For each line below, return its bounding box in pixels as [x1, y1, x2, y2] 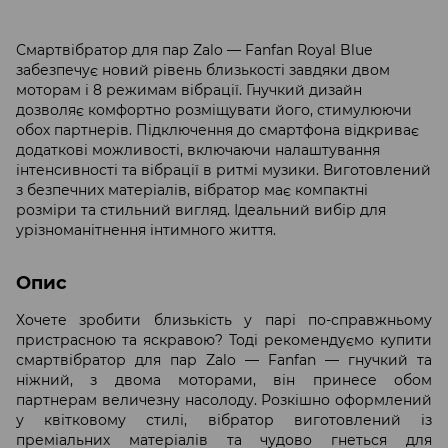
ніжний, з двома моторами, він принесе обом [16, 370, 432, 389]
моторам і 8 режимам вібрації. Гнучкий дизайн [16, 80, 362, 99]
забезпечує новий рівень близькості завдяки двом [16, 60, 390, 79]
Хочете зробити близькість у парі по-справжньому [16, 310, 432, 329]
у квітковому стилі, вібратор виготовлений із [16, 410, 432, 429]
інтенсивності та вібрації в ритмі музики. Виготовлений [16, 160, 431, 179]
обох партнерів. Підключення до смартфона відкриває [16, 120, 419, 139]
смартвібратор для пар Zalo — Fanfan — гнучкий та [16, 350, 432, 369]
